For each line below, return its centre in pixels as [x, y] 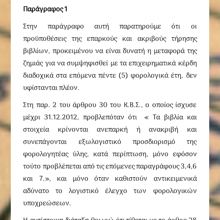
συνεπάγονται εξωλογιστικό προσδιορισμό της [110, 142]
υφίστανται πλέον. [52, 88]
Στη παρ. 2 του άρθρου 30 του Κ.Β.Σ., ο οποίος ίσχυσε [110, 105]
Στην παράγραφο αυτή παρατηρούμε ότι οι [110, 27]
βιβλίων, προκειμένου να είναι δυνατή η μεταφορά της [110, 51]
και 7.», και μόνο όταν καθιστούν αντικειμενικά [110, 179]
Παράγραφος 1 [45, 10]
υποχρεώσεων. [47, 204]
